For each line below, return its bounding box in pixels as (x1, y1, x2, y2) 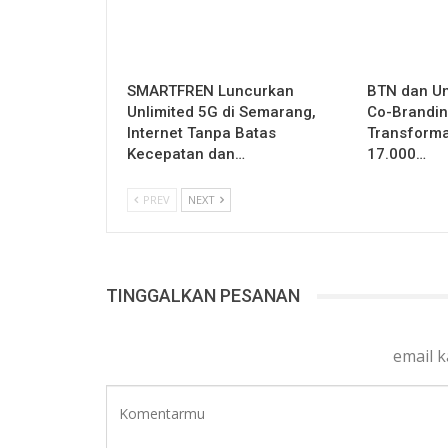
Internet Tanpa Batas (127, 124, 276, 143)
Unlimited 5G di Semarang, (127, 103, 316, 122)
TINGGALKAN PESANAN (106, 285, 300, 307)
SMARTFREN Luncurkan (127, 82, 294, 101)
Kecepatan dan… (127, 145, 245, 164)
